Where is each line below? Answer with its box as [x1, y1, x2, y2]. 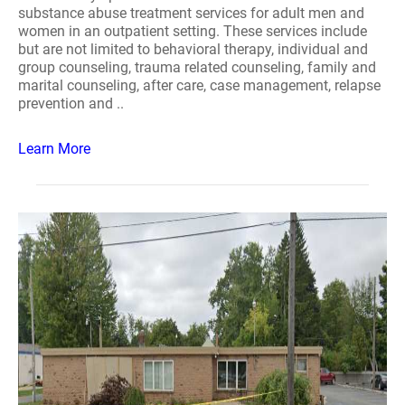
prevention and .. [18, 95, 124, 112]
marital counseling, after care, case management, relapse [18, 77, 381, 94]
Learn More [18, 140, 90, 157]
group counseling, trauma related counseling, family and [18, 59, 376, 76]
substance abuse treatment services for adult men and [18, 5, 364, 22]
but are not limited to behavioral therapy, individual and [18, 41, 368, 58]
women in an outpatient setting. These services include [18, 23, 367, 40]
